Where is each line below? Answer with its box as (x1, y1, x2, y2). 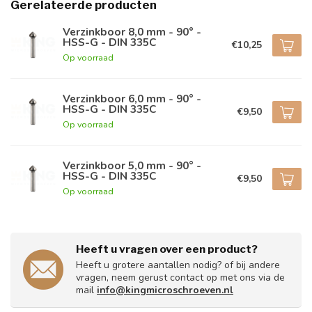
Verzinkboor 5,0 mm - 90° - (63, 157, 201, 173)
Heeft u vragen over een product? (76, 242, 258, 256)
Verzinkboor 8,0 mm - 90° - (63, 24, 201, 39)
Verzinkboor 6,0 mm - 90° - (63, 91, 201, 106)
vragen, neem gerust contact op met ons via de (76, 271, 285, 284)
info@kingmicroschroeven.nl (97, 283, 233, 297)
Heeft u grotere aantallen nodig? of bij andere (76, 258, 280, 272)
